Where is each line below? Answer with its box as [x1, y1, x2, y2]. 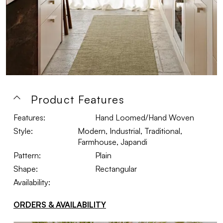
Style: [13, 126, 33, 136]
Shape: [13, 164, 38, 174]
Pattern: [13, 150, 41, 160]
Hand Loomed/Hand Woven [95, 112, 194, 122]
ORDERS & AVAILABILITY [13, 200, 106, 210]
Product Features [31, 93, 124, 106]
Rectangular [95, 164, 137, 174]
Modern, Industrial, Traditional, [78, 126, 183, 136]
